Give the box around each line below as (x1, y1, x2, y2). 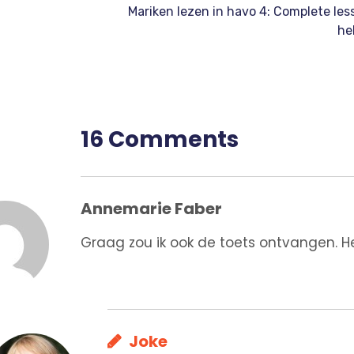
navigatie (81, 38, 190, 70)
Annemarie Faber (81, 197, 222, 220)
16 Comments (81, 123, 239, 155)
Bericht (81, 13, 161, 44)
